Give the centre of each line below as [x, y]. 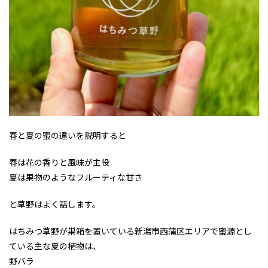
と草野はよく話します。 [55, 205]
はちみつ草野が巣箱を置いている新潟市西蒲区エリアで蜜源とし [130, 232]
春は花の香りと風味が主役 [59, 163]
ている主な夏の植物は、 [55, 246]
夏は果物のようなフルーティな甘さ [76, 178]
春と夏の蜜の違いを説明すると [68, 136]
